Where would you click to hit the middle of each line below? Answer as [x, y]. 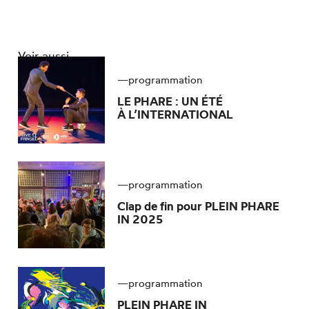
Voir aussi [44, 56]
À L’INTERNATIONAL [175, 114]
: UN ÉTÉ [199, 101]
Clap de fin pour [159, 206]
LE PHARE [146, 101]
